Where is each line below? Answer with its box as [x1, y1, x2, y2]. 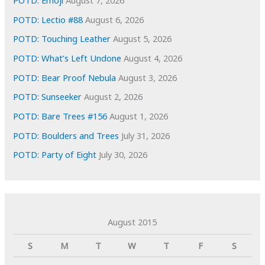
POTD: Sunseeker [13, 91, 82, 103]
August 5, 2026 [113, 33, 172, 45]
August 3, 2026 [118, 71, 177, 83]
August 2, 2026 [84, 91, 143, 103]
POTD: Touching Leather [13, 33, 111, 45]
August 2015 [108, 216, 157, 228]
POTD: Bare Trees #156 [13, 109, 108, 122]
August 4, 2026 [124, 51, 183, 64]
